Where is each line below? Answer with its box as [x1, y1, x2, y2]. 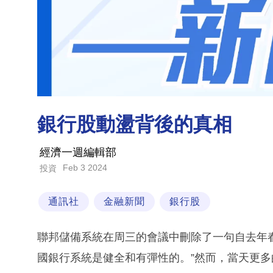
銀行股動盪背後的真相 [37, 113, 232, 136]
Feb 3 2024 [63, 163, 107, 173]
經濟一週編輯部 [40, 146, 116, 159]
